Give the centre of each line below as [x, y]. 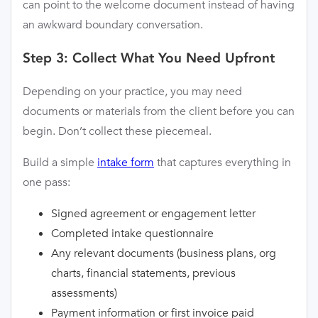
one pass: [46, 182]
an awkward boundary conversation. [113, 25]
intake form [126, 162]
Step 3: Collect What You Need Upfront [149, 57]
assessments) [84, 292]
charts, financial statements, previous [143, 273]
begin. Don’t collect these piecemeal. [117, 131]
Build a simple [60, 162]
